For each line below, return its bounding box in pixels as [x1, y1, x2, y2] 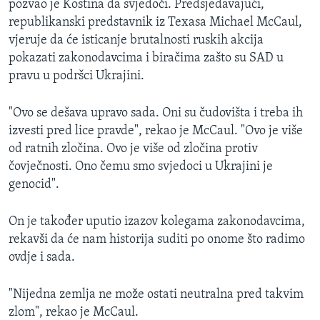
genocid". [9, 178, 59, 192]
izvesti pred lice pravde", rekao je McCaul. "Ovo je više [9, 124, 303, 139]
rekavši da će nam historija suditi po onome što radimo [9, 233, 305, 247]
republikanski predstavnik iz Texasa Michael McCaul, [9, 16, 302, 30]
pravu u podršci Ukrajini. [9, 69, 144, 84]
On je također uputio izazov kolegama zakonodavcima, [9, 215, 305, 229]
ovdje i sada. [9, 251, 75, 265]
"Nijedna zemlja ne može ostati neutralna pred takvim [9, 288, 304, 302]
